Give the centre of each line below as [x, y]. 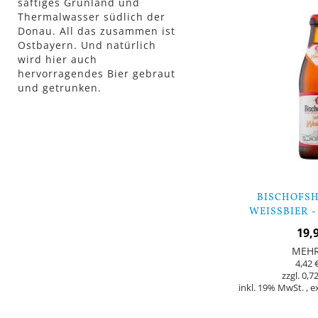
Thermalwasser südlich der [92, 17]
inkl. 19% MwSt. [273, 287]
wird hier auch [57, 60]
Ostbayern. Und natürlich [87, 45]
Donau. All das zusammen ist [97, 31]
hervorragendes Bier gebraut [97, 74]
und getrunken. [60, 88]
